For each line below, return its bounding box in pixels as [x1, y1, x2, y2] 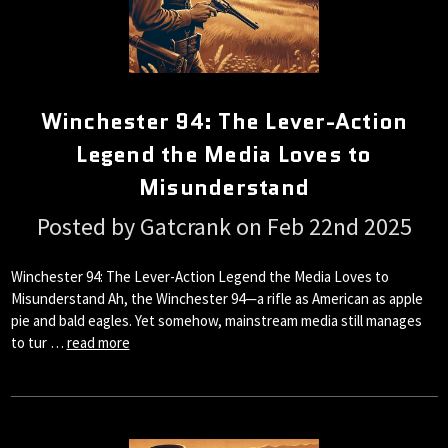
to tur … [10, 332, 67, 352]
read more [66, 332, 130, 352]
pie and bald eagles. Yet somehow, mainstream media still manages [10, 310, 422, 330]
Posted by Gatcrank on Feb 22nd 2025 [36, 210, 412, 242]
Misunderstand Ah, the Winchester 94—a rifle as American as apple [10, 288, 423, 308]
